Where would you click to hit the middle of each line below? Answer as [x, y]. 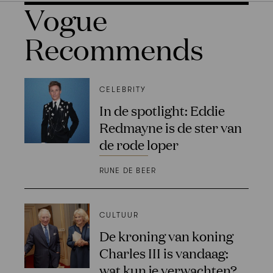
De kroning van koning [166, 235]
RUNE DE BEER [128, 170]
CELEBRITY [122, 89]
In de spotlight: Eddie [162, 110]
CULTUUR [119, 215]
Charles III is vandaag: [164, 252]
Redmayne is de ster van [170, 127]
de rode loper [139, 144]
